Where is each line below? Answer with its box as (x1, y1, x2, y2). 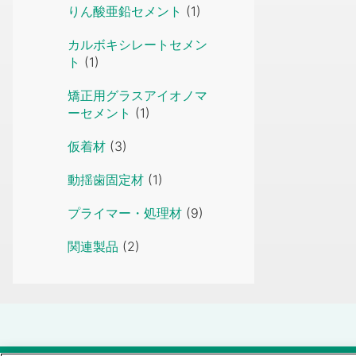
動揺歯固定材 (68, 172, 144, 188)
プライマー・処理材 (68, 205, 182, 222)
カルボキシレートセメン (68, 37, 207, 53)
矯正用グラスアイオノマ (68, 87, 207, 104)
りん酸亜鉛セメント (68, 3, 182, 20)
